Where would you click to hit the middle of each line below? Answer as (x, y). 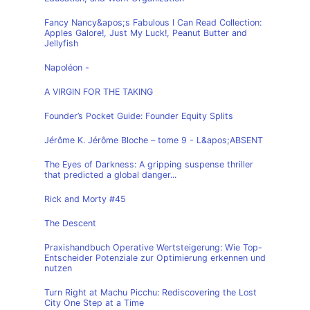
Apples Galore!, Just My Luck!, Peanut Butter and (146, 33)
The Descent (70, 223)
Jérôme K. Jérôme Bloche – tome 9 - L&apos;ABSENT (154, 140)
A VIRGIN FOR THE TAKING (99, 92)
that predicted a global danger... (110, 175)
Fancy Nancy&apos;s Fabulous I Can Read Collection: (153, 22)
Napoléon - (67, 67)
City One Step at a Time (94, 303)
